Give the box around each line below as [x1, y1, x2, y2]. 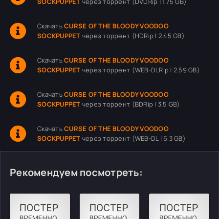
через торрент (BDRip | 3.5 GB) [80, 100, 180, 109]
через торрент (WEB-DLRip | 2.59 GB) [80, 66, 200, 74]
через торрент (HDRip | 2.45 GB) [80, 31, 185, 40]
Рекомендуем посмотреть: [10, 166, 143, 179]
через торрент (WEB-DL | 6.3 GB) [80, 134, 186, 143]
